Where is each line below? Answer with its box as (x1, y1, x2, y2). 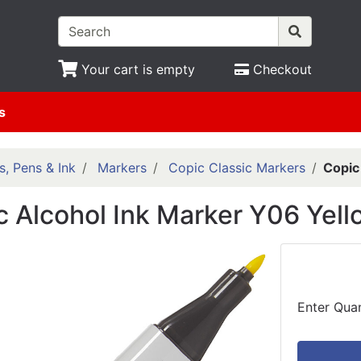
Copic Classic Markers (168, 160, 305, 176)
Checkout (253, 61, 312, 77)
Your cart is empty (81, 61, 195, 77)
